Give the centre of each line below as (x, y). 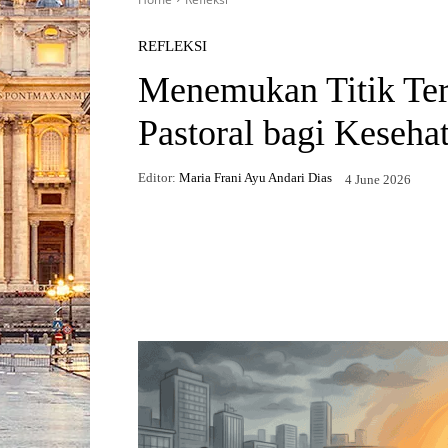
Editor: (157, 178)
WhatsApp (338, 287)
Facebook (184, 287)
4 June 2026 (378, 179)
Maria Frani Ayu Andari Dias (255, 178)
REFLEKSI (172, 45)
